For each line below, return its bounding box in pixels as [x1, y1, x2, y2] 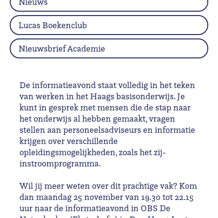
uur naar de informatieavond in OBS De [19, 202, 170, 213]
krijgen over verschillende [19, 135, 118, 146]
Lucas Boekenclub [18, 19, 87, 30]
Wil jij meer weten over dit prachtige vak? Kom [19, 180, 197, 191]
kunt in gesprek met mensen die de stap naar [19, 102, 191, 112]
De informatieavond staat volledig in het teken [19, 79, 195, 90]
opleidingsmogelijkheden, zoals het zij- [19, 146, 166, 157]
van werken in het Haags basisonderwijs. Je [19, 91, 185, 101]
